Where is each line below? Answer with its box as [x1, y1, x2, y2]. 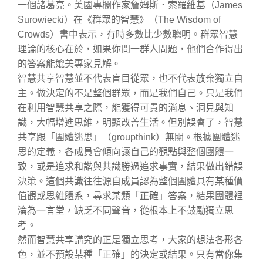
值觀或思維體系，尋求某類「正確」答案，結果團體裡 [18, 190, 243, 201]
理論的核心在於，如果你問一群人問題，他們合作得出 [18, 43, 243, 54]
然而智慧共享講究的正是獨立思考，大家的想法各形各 [18, 234, 243, 245]
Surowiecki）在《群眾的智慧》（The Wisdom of [18, 14, 221, 25]
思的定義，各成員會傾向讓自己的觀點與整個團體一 [18, 146, 234, 157]
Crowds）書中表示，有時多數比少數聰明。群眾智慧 [18, 29, 238, 39]
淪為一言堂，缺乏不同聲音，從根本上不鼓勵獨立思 [18, 205, 234, 215]
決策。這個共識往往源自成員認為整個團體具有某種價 [18, 176, 243, 186]
